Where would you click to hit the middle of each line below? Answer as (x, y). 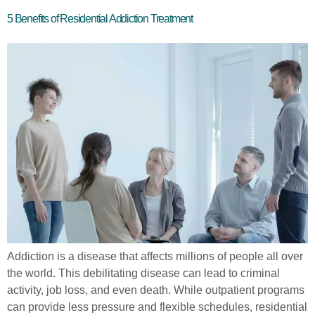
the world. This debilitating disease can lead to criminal (143, 274)
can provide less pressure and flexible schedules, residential (157, 307)
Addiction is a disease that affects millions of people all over (155, 257)
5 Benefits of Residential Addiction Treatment (100, 19)
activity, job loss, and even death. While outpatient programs (156, 290)
